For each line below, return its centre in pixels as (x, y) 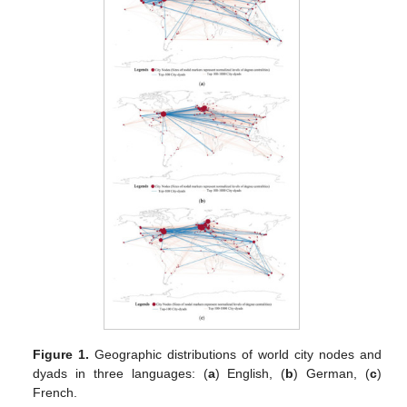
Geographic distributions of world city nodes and (235, 355)
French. (55, 393)
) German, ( (332, 374)
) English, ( (250, 374)
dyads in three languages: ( (120, 374)
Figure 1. (61, 355)
